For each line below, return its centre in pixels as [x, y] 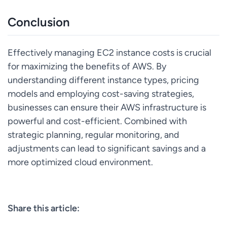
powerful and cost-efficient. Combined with [97, 121]
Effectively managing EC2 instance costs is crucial [109, 53]
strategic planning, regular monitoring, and [93, 135]
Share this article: [44, 208]
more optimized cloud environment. [80, 162]
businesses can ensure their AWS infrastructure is [107, 107]
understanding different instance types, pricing [103, 80]
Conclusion [39, 22]
